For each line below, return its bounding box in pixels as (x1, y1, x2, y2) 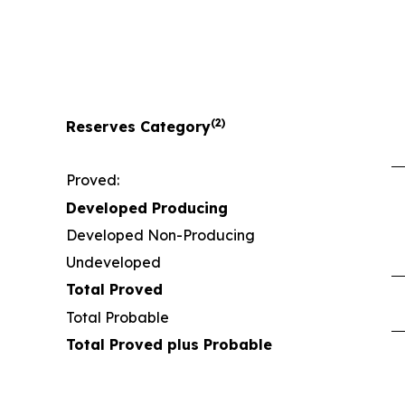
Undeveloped (66, 253, 161, 272)
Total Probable (66, 308, 169, 327)
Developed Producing (66, 199, 228, 218)
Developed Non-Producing (66, 226, 255, 245)
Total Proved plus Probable (66, 335, 272, 354)
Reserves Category (66, 118, 211, 137)
